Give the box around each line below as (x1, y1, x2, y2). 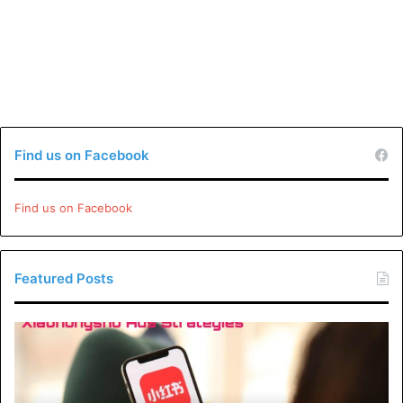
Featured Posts (14, 269, 113, 287)
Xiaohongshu (13, 322, 86, 337)
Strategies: (13, 360, 75, 375)
